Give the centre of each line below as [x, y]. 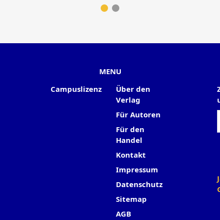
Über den [133, 89]
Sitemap [131, 199]
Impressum [137, 169]
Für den [130, 129]
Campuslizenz [76, 89]
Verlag [128, 100]
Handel [129, 140]
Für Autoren [138, 114]
